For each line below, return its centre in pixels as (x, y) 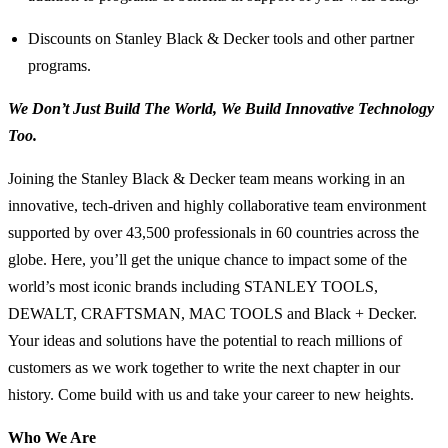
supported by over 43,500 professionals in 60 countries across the (213, 233)
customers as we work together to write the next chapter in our (204, 368)
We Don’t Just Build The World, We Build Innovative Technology (221, 109)
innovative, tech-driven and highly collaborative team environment (217, 206)
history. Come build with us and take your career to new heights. (211, 395)
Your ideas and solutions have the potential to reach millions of (205, 341)
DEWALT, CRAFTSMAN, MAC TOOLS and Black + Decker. (212, 314)
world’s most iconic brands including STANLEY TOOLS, (193, 287)
